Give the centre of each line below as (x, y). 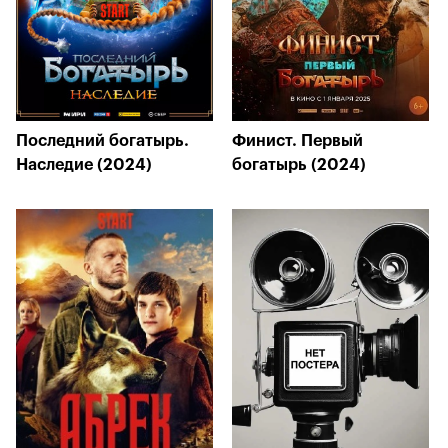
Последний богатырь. (102, 141)
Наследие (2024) (84, 165)
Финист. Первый (297, 141)
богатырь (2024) (299, 165)
